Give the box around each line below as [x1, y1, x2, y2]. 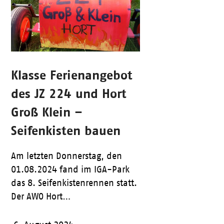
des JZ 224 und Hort [10, 86, 126, 101]
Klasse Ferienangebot [10, 67, 132, 82]
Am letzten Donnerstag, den [10, 151, 122, 161]
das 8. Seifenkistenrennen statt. [10, 178, 137, 188]
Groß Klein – [10, 104, 82, 119]
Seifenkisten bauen [10, 123, 120, 138]
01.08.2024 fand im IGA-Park [10, 164, 129, 175]
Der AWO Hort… [10, 191, 71, 202]
